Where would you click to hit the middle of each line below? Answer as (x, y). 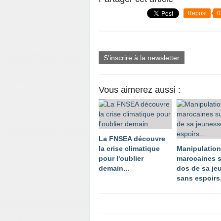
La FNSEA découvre (132, 139)
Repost (197, 13)
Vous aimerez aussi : (140, 90)
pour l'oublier (121, 158)
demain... (114, 168)
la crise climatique (129, 148)
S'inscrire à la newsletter (142, 58)
